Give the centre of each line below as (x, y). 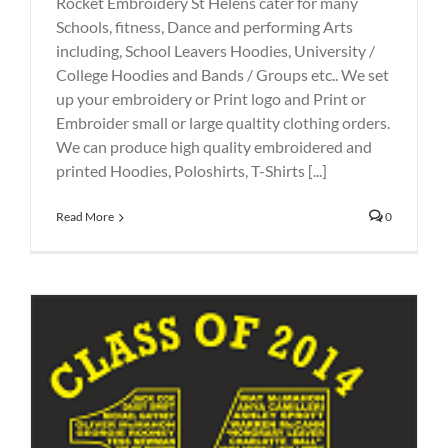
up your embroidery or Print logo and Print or (211, 98)
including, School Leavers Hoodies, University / (215, 50)
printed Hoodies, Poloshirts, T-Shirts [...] (191, 170)
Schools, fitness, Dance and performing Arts (204, 26)
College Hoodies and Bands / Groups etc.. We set (222, 74)
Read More (85, 216)
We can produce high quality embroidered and (214, 146)
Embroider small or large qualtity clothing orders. (223, 122)
